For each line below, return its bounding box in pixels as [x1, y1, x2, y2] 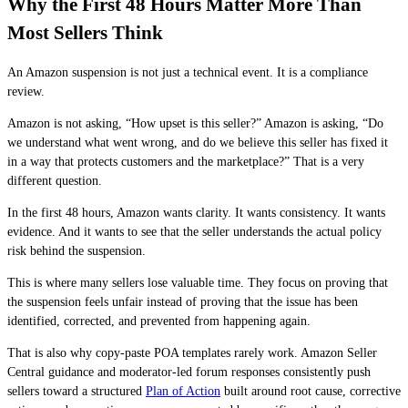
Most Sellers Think [7, 21, 163, 44]
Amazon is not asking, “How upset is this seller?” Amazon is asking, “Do [7, 116, 383, 130]
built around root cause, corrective [220, 383, 401, 398]
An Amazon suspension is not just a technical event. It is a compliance [7, 65, 368, 79]
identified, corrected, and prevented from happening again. [7, 313, 311, 328]
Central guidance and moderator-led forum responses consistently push [7, 364, 371, 379]
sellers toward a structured [7, 383, 146, 398]
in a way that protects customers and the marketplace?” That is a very [7, 154, 364, 168]
